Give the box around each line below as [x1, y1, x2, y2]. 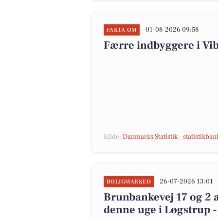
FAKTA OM [107, 26, 137, 34]
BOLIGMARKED [107, 178, 151, 185]
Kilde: [104, 132, 123, 141]
